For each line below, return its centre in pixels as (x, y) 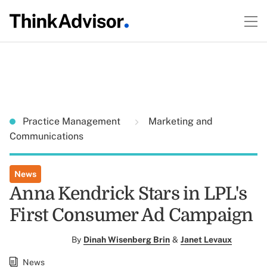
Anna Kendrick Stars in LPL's (128, 194)
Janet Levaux (206, 240)
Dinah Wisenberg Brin (127, 240)
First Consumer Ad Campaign (131, 215)
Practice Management (73, 121)
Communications (46, 136)
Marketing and (179, 121)
